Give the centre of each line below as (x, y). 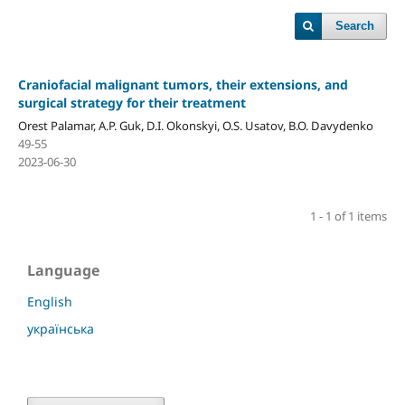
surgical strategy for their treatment (132, 102)
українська (61, 328)
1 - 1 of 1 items (349, 216)
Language (63, 270)
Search (355, 26)
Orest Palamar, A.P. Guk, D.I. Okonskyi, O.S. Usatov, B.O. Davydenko (195, 125)
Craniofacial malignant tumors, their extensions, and (183, 84)
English (50, 301)
